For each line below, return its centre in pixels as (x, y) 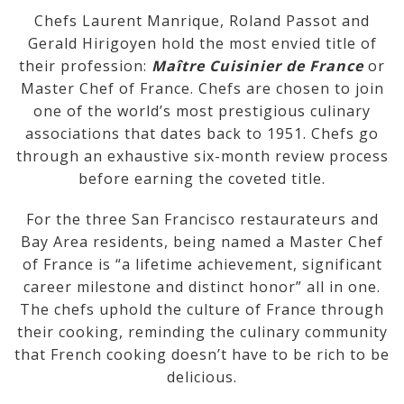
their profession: (85, 66)
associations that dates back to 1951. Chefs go (202, 134)
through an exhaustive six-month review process (202, 156)
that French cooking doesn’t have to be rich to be (202, 355)
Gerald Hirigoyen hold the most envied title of (202, 44)
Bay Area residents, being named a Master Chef (202, 242)
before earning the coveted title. (202, 179)
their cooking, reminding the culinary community (202, 332)
